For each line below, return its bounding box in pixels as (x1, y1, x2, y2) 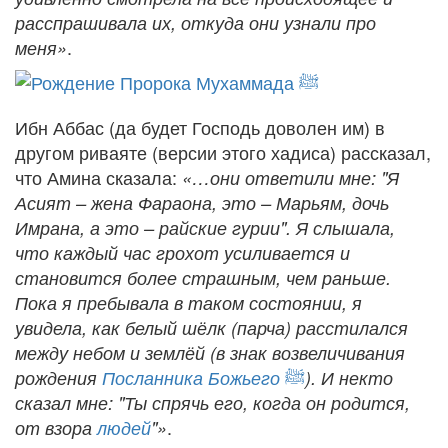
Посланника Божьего (102, 364, 285, 390)
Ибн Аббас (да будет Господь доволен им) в (15, 113, 385, 140)
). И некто (305, 364, 393, 390)
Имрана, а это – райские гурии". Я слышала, (15, 214, 395, 240)
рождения (15, 364, 102, 390)
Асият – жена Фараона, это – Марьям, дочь (15, 189, 389, 215)
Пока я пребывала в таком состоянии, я (15, 289, 362, 315)
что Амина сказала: (15, 163, 182, 190)
